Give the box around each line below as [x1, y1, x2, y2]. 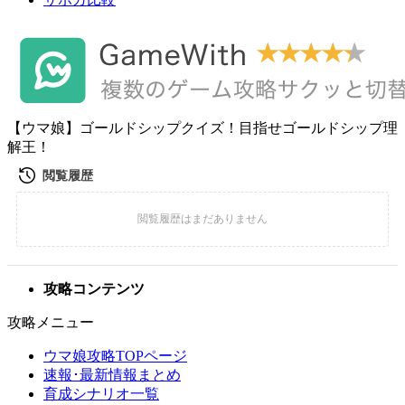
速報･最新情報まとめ [43, 367, 181, 382]
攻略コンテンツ [43, 281, 145, 297]
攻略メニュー [7, 315, 94, 330]
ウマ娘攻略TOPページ [43, 348, 187, 363]
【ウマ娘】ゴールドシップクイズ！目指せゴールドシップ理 [7, 120, 398, 136]
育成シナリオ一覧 [43, 386, 159, 401]
